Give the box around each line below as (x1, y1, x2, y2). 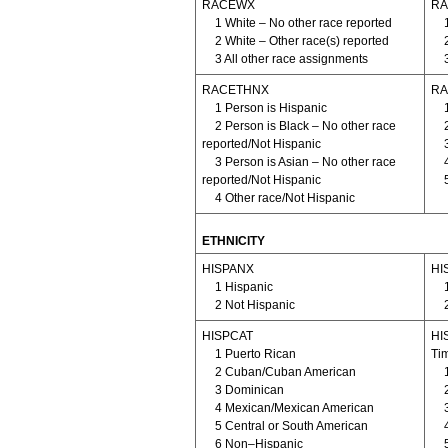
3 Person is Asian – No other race (214, 154, 396, 169)
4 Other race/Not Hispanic (214, 190, 355, 205)
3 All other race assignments (214, 51, 368, 66)
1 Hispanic (214, 279, 273, 294)
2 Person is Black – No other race (214, 118, 396, 133)
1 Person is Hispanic (214, 100, 327, 115)
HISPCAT (201, 328, 253, 343)
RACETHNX (201, 82, 269, 97)
